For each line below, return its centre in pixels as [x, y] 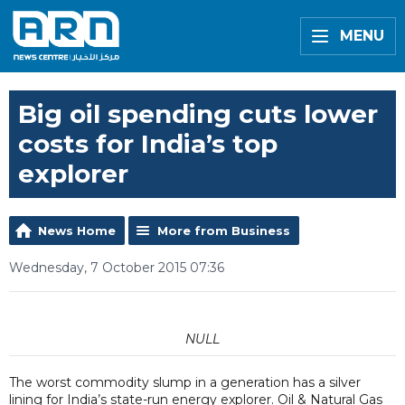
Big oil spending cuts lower [198, 114]
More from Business [224, 231]
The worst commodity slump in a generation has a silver [185, 382]
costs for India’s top [148, 144]
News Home [77, 231]
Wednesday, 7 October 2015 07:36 [117, 268]
